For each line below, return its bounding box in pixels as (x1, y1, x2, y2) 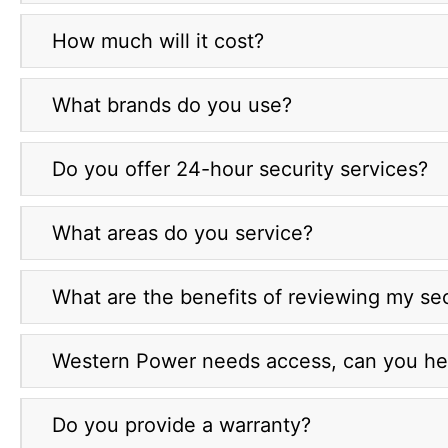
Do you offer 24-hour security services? (52, 157, 428, 182)
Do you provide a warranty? (52, 413, 311, 438)
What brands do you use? (52, 93, 292, 118)
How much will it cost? (52, 29, 264, 54)
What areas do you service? (52, 221, 313, 246)
